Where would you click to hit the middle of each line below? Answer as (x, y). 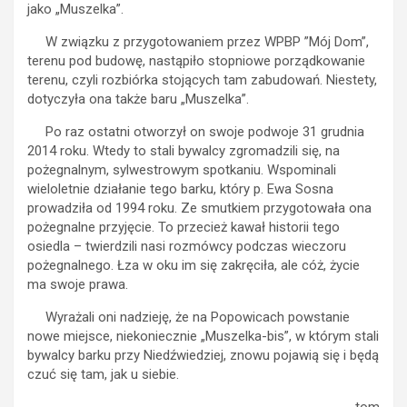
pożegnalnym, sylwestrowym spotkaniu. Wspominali (182, 170)
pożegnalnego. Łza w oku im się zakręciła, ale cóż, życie (194, 265)
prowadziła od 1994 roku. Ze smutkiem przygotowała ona (199, 208)
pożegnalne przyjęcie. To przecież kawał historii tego (184, 227)
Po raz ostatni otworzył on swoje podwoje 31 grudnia (196, 132)
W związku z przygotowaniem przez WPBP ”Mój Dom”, (198, 42)
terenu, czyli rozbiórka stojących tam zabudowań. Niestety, (202, 80)
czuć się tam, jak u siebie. (103, 374)
